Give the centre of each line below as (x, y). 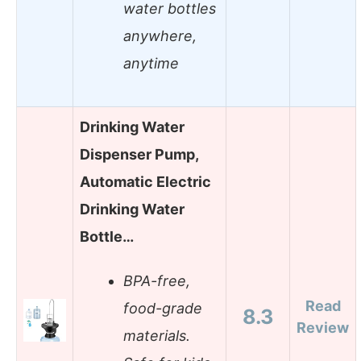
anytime (151, 64)
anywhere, (160, 36)
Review (323, 327)
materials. (157, 336)
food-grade (163, 309)
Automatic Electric (145, 181)
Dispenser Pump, (139, 154)
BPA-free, (157, 281)
